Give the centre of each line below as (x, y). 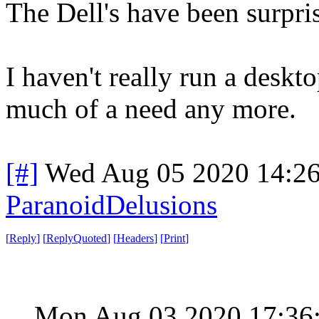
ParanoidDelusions (111, 204)
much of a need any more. (151, 108)
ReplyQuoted (77, 238)
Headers (135, 238)
